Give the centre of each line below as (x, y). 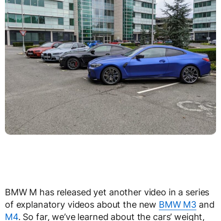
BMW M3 (178, 204)
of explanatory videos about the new (82, 204)
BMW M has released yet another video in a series (107, 192)
